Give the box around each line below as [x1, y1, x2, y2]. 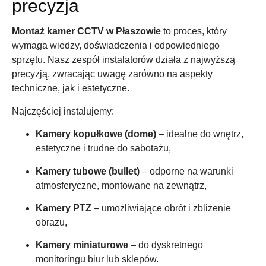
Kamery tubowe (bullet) [36, 166, 140, 176]
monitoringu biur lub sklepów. [36, 254, 159, 265]
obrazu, [36, 217, 67, 227]
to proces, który [161, 26, 227, 37]
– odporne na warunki [140, 166, 233, 176]
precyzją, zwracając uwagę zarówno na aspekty [12, 69, 213, 80]
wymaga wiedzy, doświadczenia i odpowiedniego [12, 40, 220, 51]
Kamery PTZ [36, 203, 91, 213]
